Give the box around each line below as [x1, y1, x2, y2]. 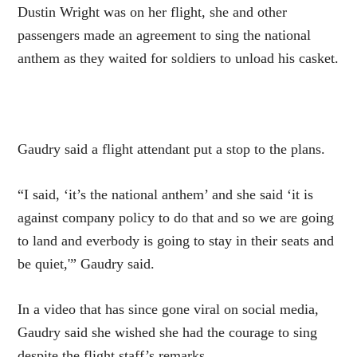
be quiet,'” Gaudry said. [18, 256, 155, 273]
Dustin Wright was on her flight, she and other [18, 4, 288, 21]
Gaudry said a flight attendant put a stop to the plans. [18, 141, 326, 158]
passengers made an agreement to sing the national [18, 27, 312, 44]
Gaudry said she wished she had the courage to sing [18, 324, 318, 341]
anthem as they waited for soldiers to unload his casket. [18, 50, 339, 67]
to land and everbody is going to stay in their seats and [18, 233, 335, 249]
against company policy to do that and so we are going [18, 210, 335, 226]
